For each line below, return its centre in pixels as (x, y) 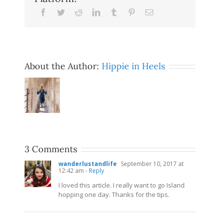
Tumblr (129, 12)
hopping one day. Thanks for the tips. (114, 195)
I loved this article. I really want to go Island (122, 185)
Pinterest (148, 12)
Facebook (62, 12)
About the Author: (63, 66)
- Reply (94, 171)
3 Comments (51, 149)
